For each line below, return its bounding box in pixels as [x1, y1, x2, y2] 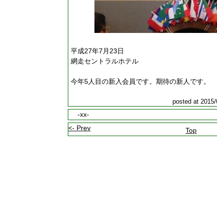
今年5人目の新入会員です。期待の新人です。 [71, 77, 210, 85]
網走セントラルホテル [71, 57, 139, 65]
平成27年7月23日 [71, 47, 124, 55]
